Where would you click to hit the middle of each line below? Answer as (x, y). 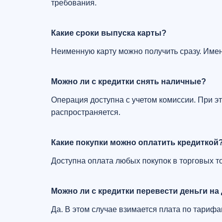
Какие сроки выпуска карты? (109, 33)
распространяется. (86, 112)
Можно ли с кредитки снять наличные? (129, 82)
